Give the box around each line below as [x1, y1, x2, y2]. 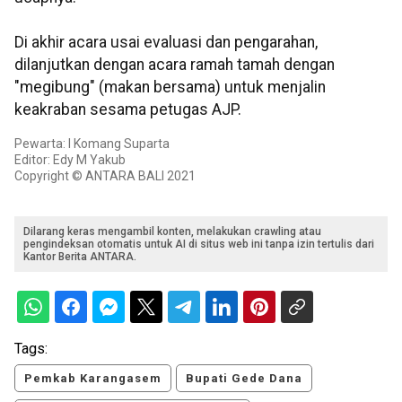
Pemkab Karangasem [24, 371, 162, 386]
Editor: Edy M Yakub [14, 153, 126, 168]
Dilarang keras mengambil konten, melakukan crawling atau [23, 225, 321, 239]
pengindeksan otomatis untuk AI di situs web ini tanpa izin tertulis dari [23, 238, 374, 251]
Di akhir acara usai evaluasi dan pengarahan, [14, 33, 318, 52]
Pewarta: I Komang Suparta [14, 136, 170, 152]
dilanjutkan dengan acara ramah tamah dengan [14, 56, 335, 74]
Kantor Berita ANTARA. [23, 250, 136, 264]
